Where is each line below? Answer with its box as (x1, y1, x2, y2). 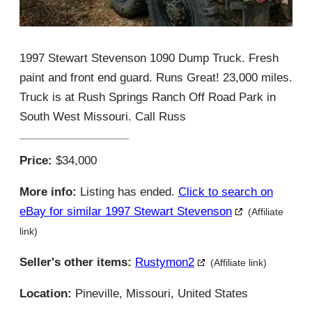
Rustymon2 (135, 255, 194, 269)
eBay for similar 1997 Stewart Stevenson (19, 204, 232, 218)
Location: (19, 286, 72, 300)
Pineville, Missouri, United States (72, 286, 248, 300)
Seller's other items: (19, 255, 132, 269)
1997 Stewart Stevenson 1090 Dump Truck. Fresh (19, 51, 279, 65)
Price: (19, 153, 52, 167)
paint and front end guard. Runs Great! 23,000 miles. (19, 70, 292, 84)
